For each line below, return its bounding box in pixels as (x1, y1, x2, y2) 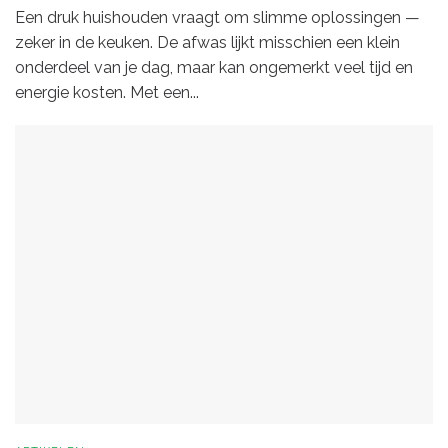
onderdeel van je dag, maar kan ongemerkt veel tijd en (15, 58, 413, 78)
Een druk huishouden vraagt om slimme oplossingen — (15, 8, 420, 28)
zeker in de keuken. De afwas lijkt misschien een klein (15, 33, 400, 53)
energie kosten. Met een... (15, 83, 199, 103)
